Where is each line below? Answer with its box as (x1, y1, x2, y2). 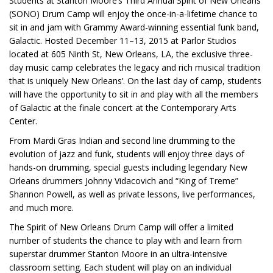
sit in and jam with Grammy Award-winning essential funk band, (9, 21, 259, 33)
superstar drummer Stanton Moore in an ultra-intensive (9, 248, 227, 260)
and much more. (9, 202, 74, 213)
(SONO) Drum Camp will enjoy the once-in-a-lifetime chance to (9, 8, 258, 19)
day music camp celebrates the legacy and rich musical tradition (9, 62, 260, 73)
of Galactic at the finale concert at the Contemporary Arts (9, 102, 236, 113)
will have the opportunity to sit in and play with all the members (9, 88, 258, 100)
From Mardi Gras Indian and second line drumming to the (9, 135, 235, 146)
